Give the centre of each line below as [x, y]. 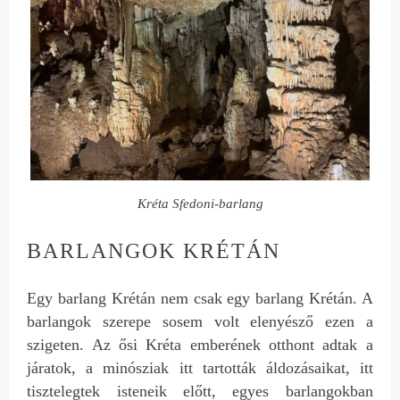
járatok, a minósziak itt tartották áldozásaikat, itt [200, 367]
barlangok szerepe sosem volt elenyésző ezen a [200, 321]
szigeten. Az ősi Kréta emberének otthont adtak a [200, 344]
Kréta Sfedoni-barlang [200, 203]
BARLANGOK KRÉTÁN [154, 250]
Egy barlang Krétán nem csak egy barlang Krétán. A [200, 298]
